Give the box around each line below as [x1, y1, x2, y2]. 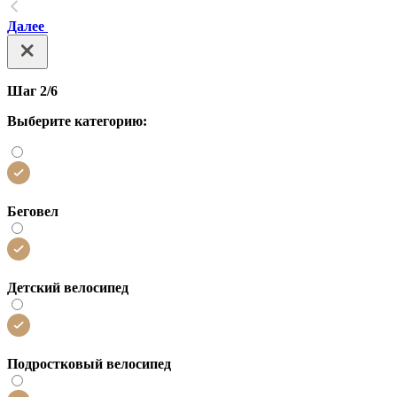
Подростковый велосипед [7, 355, 171, 371]
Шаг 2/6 [7, 82, 58, 98]
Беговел [7, 203, 58, 219]
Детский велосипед [7, 279, 128, 295]
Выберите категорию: [7, 113, 147, 128]
